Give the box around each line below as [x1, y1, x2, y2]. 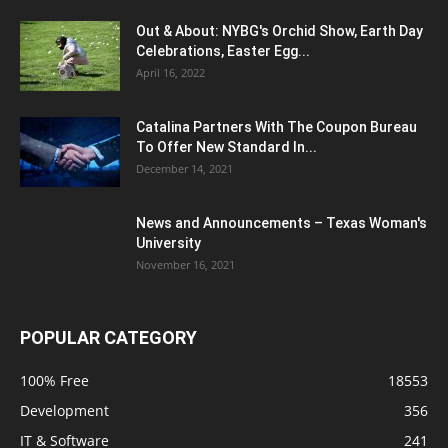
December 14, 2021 [136, 161, 233, 176]
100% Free [20, 371, 89, 390]
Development [20, 401, 109, 420]
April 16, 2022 [136, 65, 205, 80]
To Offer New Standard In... [136, 139, 317, 155]
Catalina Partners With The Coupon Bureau [136, 119, 417, 135]
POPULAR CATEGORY [20, 327, 197, 348]
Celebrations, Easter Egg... [136, 43, 310, 59]
